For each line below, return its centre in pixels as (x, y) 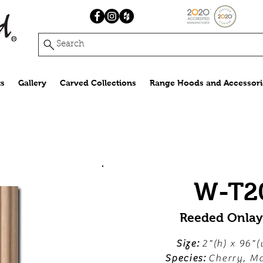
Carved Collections (98, 83)
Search (70, 44)
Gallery (32, 83)
